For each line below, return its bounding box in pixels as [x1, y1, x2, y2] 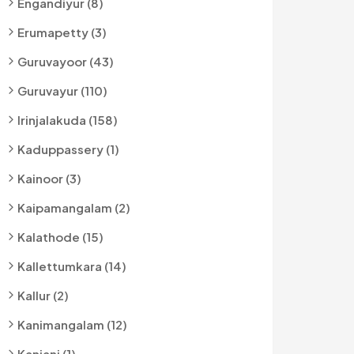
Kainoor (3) [17, 171, 81, 186]
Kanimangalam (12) [17, 317, 127, 332]
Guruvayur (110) [17, 83, 107, 98]
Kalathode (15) [17, 229, 104, 244]
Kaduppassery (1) [17, 141, 119, 156]
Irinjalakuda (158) [17, 112, 118, 127]
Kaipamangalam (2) [17, 200, 130, 215]
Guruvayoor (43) [17, 54, 114, 69]
